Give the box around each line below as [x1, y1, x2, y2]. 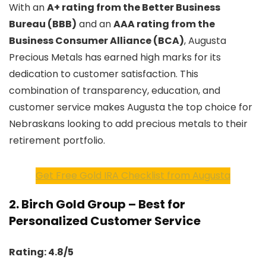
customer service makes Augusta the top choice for [9, 100, 252, 114]
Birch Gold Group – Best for [21, 196, 185, 213]
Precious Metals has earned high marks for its [9, 50, 221, 64]
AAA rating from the [113, 17, 215, 31]
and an [77, 17, 113, 31]
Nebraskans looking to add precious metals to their [9, 117, 248, 131]
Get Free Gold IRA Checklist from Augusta [36, 169, 230, 182]
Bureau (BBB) [9, 17, 77, 31]
